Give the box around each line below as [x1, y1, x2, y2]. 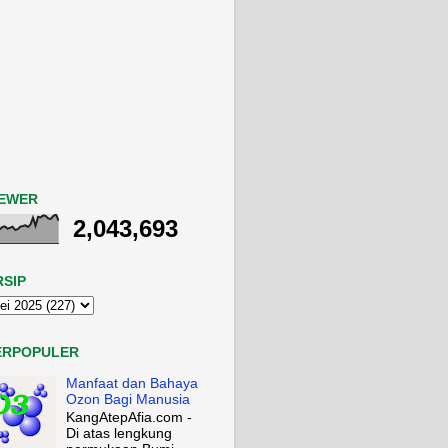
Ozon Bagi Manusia [66, 391, 191, 407]
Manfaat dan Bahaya [66, 375, 199, 391]
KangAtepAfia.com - [66, 410, 193, 426]
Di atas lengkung [66, 426, 173, 442]
